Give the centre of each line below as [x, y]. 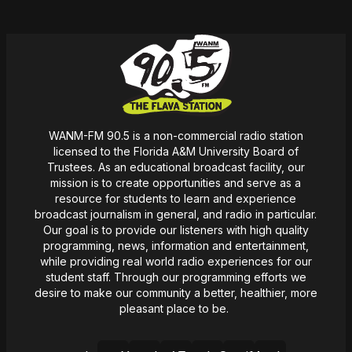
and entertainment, [258, 245]
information [180, 245]
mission [71, 182]
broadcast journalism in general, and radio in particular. [176, 214]
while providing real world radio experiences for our [176, 261]
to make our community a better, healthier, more [192, 292]
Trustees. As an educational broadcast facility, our [176, 167]
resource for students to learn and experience [176, 198]
